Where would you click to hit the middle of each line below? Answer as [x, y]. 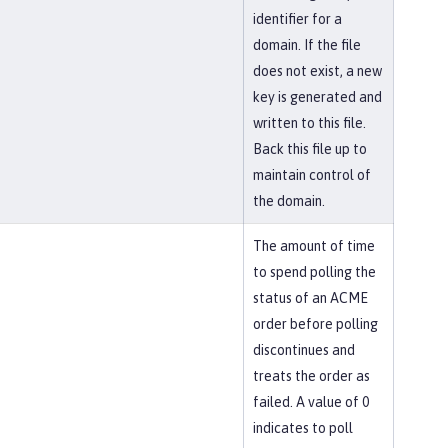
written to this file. [309, 123]
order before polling [315, 324]
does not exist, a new [317, 71]
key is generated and [317, 97]
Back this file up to [310, 149]
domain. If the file [307, 45]
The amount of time [314, 246]
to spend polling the [314, 272]
